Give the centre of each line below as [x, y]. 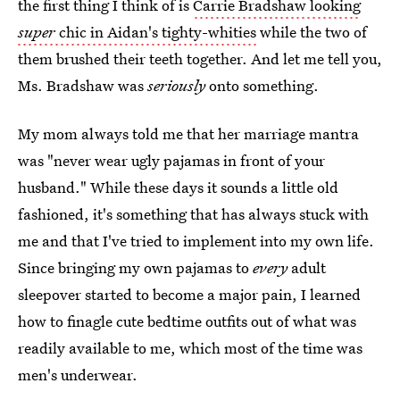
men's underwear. [78, 375]
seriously [176, 85]
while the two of [312, 32]
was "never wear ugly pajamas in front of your [171, 160]
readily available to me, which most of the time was [190, 348]
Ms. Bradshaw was [83, 85]
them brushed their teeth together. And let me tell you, [200, 58]
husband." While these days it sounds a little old [178, 187]
